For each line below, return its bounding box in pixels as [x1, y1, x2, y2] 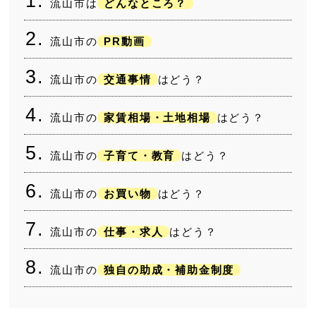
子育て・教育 [104, 150, 176, 162]
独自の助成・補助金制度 [104, 264, 235, 276]
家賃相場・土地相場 [104, 111, 211, 124]
